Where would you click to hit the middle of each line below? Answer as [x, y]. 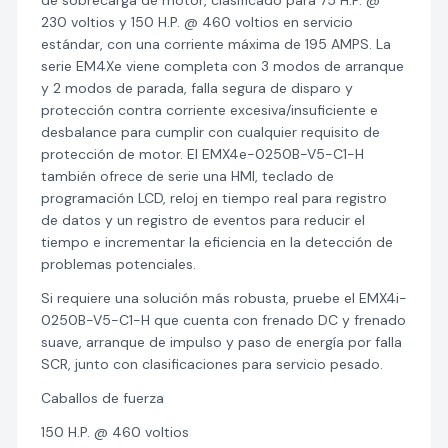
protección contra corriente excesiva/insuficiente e [209, 110]
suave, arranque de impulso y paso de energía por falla [221, 342]
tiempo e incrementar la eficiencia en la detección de [217, 242]
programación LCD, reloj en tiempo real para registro [214, 198]
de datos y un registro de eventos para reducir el [203, 220]
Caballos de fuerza [102, 398]
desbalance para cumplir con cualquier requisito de [210, 132]
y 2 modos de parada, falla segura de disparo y [197, 88]
